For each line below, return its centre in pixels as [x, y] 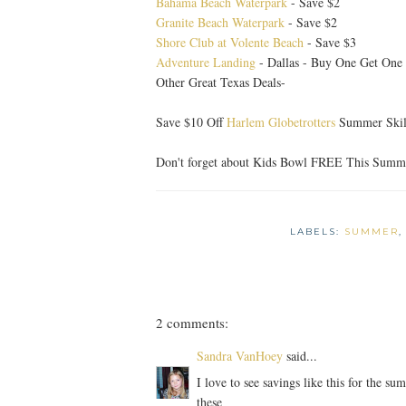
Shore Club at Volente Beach [230, 43]
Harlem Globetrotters [281, 122]
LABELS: [317, 232]
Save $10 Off [191, 122]
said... [300, 356]
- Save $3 [330, 43]
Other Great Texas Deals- [221, 82]
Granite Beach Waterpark [220, 23]
